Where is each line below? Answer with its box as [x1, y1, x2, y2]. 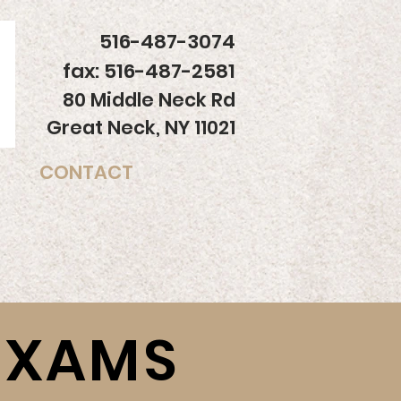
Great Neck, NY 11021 [47, 115, 235, 141]
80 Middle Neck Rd [63, 87, 235, 113]
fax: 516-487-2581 [63, 57, 235, 85]
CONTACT [38, 159, 133, 185]
